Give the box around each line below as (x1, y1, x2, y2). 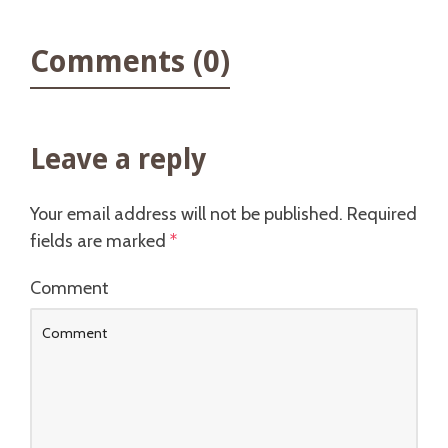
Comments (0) (30, 44, 230, 79)
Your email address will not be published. (30, 203, 343, 225)
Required (347, 203, 417, 225)
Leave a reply (30, 143, 206, 176)
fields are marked (30, 230, 170, 252)
